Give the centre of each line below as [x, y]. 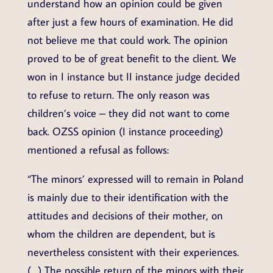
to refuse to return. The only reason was [118, 95]
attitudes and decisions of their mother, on [125, 216]
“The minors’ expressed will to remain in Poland [135, 179]
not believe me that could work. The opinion [127, 40]
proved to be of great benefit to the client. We [132, 58]
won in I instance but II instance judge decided [133, 77]
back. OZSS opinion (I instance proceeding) [125, 132]
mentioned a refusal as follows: [98, 150]
